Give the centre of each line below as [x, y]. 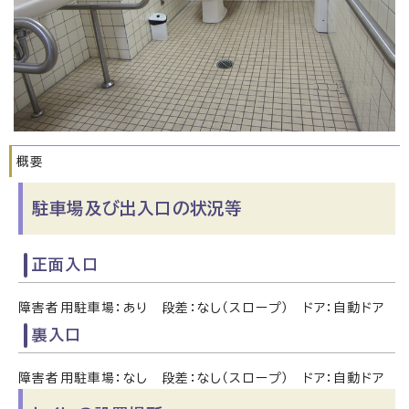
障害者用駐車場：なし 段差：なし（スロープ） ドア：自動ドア [201, 378]
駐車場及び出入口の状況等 [137, 208]
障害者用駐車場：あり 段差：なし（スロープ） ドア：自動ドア [201, 307]
